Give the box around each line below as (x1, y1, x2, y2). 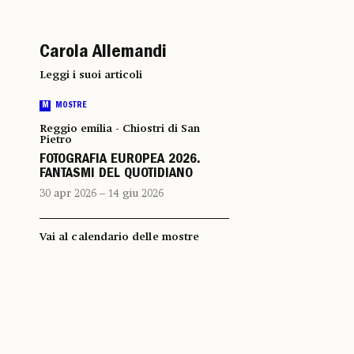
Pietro (40, 134, 72, 145)
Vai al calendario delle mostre (40, 232, 200, 243)
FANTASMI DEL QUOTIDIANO (40, 168, 193, 182)
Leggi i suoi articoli (40, 70, 142, 81)
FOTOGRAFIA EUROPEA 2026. (40, 153, 200, 168)
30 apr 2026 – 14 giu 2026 (40, 188, 164, 199)
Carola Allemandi (40, 44, 167, 63)
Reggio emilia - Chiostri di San (40, 123, 200, 134)
